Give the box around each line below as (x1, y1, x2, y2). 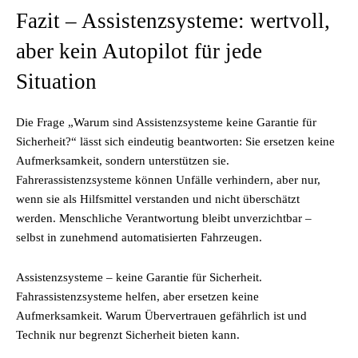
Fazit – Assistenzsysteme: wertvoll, (16, 9, 330, 33)
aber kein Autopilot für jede (16, 39, 262, 63)
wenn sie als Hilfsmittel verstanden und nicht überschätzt (16, 193, 300, 205)
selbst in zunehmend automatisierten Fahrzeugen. (16, 231, 262, 244)
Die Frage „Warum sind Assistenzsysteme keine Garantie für (16, 116, 316, 129)
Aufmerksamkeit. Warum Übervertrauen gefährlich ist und (16, 309, 307, 322)
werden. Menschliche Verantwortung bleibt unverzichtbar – (16, 212, 312, 225)
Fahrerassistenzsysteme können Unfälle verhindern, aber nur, (16, 173, 320, 186)
